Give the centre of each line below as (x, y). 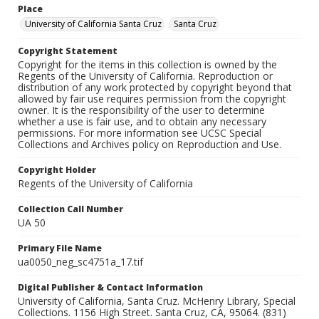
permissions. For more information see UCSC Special (140, 133)
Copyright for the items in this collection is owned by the (147, 65)
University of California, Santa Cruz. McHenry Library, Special (157, 301)
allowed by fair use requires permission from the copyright (152, 99)
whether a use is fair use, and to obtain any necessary (142, 122)
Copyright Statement (68, 51)
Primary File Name (60, 249)
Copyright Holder (57, 170)
